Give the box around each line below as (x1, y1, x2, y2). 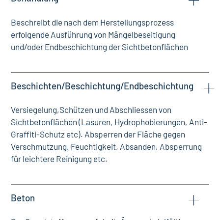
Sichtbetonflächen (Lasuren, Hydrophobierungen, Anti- (11, 116, 208, 127)
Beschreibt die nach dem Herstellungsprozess (11, 17, 174, 27)
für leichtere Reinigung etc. (11, 153, 108, 164)
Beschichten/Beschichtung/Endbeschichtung (11, 80, 194, 91)
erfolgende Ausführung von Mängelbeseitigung (11, 29, 176, 39)
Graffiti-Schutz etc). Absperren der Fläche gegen (11, 129, 186, 139)
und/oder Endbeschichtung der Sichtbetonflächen (11, 41, 189, 52)
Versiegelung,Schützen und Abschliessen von (11, 104, 172, 114)
